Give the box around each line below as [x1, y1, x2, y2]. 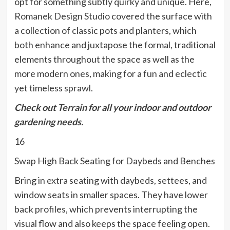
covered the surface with [109, 10, 212, 22]
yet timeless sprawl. [14, 82, 93, 94]
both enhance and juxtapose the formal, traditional [14, 39, 216, 51]
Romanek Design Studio [14, 10, 110, 22]
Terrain [57, 102, 87, 113]
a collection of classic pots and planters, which [14, 25, 197, 36]
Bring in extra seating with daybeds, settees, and [14, 175, 207, 186]
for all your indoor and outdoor [86, 102, 211, 113]
